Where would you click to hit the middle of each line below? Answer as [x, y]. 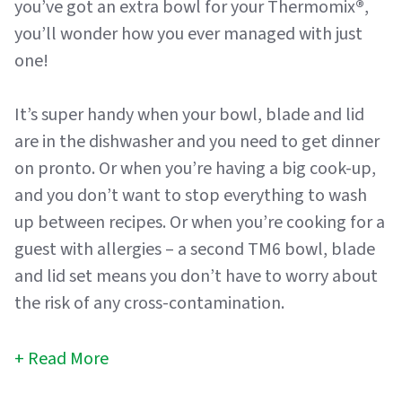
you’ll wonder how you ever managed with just [188, 34]
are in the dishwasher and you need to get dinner [197, 142]
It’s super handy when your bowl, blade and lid [189, 115]
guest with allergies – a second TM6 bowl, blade [195, 249]
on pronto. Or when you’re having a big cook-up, [195, 169]
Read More [68, 359]
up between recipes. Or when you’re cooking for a [200, 223]
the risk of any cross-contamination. [149, 303]
